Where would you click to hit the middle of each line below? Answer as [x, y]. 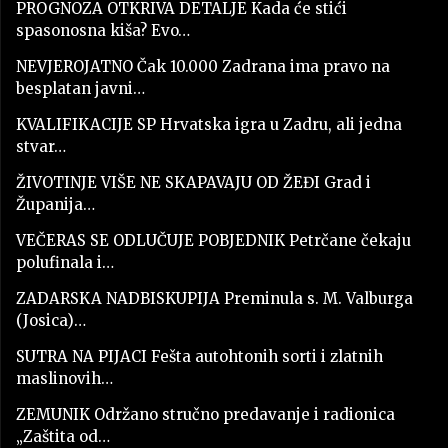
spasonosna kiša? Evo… [103, 30]
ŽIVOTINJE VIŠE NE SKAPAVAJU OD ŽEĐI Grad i [193, 182]
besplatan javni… [80, 88]
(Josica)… [51, 320]
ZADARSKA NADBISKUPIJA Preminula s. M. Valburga [214, 298]
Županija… [55, 204]
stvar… [41, 146]
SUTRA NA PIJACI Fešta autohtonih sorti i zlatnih [199, 356]
